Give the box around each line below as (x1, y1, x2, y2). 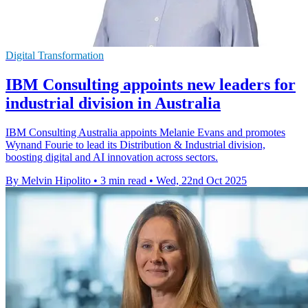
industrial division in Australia (5, 93, 221, 112)
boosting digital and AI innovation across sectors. (5, 151, 218, 163)
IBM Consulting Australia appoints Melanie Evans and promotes (5, 126, 285, 138)
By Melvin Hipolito (5, 174, 91, 186)
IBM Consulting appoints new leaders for (5, 75, 296, 93)
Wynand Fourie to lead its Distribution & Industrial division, (5, 138, 265, 151)
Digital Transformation (5, 49, 104, 61)
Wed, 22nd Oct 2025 (156, 174, 247, 186)
